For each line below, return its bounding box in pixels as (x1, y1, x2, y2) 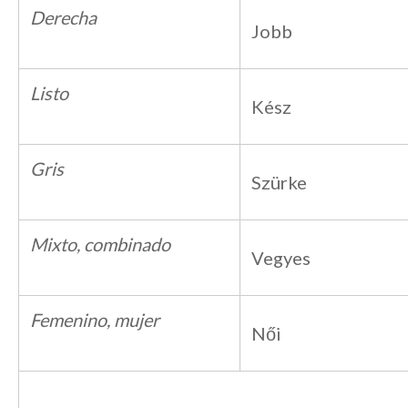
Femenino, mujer (30, 309, 159, 331)
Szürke (251, 171, 307, 193)
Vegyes (251, 247, 311, 269)
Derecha (30, 6, 97, 28)
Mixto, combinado (30, 233, 170, 255)
